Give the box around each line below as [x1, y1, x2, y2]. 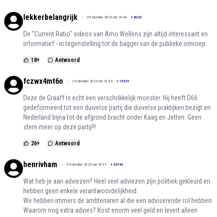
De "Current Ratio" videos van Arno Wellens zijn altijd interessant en [23, 30, 208, 38]
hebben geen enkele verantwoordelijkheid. [23, 187, 138, 195]
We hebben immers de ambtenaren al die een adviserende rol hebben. [23, 197, 213, 205]
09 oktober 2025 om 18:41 [67, 162, 107, 167]
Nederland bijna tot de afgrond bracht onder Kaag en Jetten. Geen [23, 113, 201, 122]
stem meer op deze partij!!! [23, 123, 96, 131]
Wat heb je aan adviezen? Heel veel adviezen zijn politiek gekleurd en [23, 177, 210, 186]
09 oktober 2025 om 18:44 [87, 15, 127, 20]
